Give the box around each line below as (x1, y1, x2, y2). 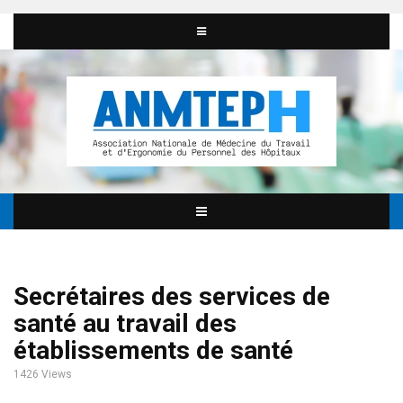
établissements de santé (13, 336, 293, 365)
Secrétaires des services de (13, 282, 330, 311)
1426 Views (13, 368, 72, 381)
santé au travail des (13, 309, 237, 338)
